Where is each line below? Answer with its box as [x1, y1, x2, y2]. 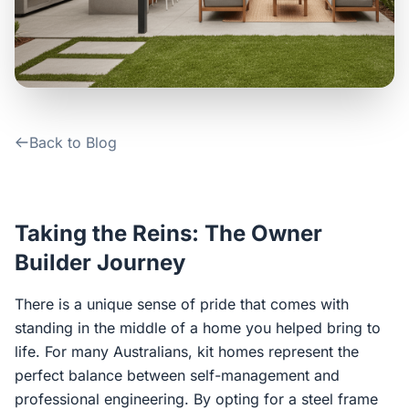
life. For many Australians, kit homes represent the [15, 342, 359, 361]
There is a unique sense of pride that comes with [15, 295, 349, 313]
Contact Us [29, 5, 107, 24]
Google [236, 155, 273, 169]
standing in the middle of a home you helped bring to [15, 319, 381, 337]
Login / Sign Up [160, 83, 267, 101]
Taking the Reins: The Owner [15, 220, 322, 246]
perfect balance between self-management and [15, 366, 340, 384]
